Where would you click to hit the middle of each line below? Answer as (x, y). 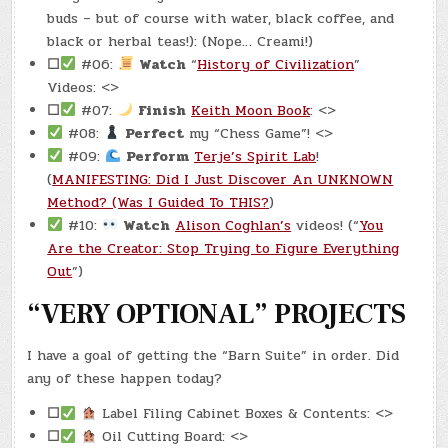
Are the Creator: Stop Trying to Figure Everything (223, 248)
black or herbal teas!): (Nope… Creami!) (180, 41)
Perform (158, 156)
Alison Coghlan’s (233, 225)
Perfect (155, 133)
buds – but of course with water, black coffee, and (221, 18)
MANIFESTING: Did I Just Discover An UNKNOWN (223, 179)
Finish (162, 110)
